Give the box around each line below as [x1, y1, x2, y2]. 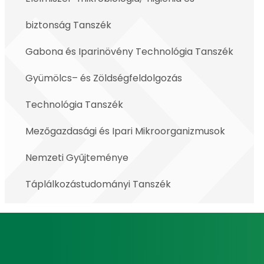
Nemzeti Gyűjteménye [25, 151, 128, 164]
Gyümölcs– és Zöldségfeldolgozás [25, 71, 182, 85]
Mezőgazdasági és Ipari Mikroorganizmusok [25, 124, 225, 138]
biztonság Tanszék [25, 18, 111, 32]
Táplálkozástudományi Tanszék [25, 177, 171, 191]
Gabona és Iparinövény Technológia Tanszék [25, 45, 233, 58]
